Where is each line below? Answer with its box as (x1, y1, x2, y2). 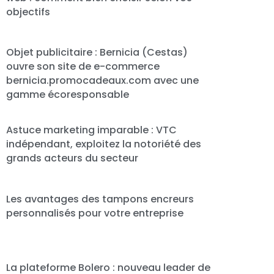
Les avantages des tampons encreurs (6, 191, 194, 206)
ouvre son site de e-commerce (6, 59, 160, 74)
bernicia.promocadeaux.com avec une (6, 73, 199, 88)
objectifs (6, 5, 51, 20)
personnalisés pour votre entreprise (6, 206, 184, 220)
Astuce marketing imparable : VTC (6, 123, 177, 138)
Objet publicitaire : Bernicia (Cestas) (6, 45, 188, 60)
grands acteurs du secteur (6, 151, 139, 166)
